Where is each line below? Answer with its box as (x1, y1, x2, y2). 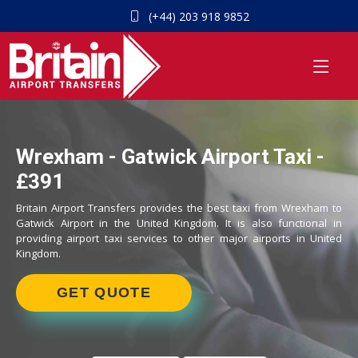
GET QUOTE (57, 284, 151, 300)
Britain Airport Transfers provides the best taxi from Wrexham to (16, 201, 342, 215)
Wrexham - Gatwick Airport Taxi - (16, 145, 324, 169)
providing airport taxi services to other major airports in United (16, 231, 342, 245)
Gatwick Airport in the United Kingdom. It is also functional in (16, 216, 342, 230)
